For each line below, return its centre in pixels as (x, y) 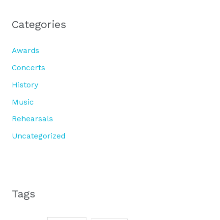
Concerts (28, 68)
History (25, 85)
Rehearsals (32, 119)
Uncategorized (38, 136)
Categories (39, 25)
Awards (25, 50)
